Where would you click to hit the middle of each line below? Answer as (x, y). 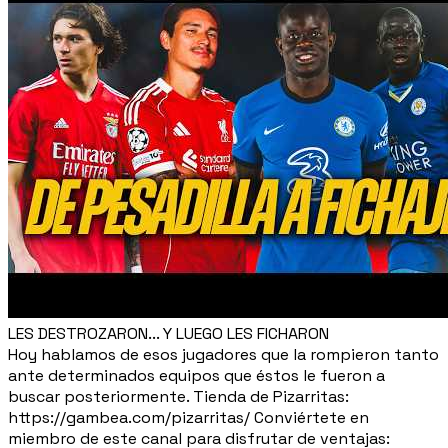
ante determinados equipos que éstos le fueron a (196, 375)
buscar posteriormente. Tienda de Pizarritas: (178, 396)
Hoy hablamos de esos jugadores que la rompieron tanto (223, 354)
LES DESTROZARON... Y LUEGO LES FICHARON (168, 333)
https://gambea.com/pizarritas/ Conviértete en (188, 417)
